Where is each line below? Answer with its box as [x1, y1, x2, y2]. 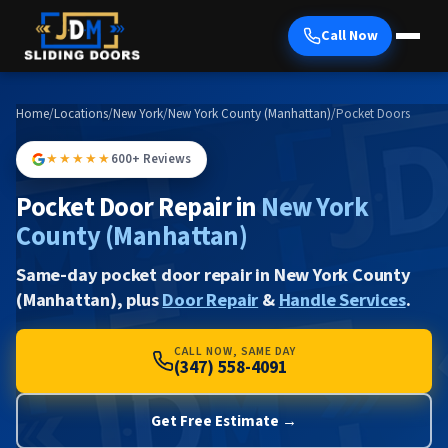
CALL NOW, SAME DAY [174, 342, 296, 360]
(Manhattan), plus [16, 286, 163, 313]
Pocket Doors [336, 105, 410, 123]
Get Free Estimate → [151, 409, 297, 432]
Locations [54, 105, 108, 123]
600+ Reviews [111, 150, 192, 169]
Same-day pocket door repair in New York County [16, 261, 411, 288]
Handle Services [278, 286, 406, 313]
